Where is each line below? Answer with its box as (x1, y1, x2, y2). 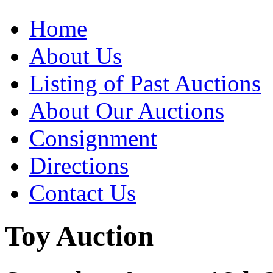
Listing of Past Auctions (29, 70, 261, 96)
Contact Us (29, 180, 136, 206)
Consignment (29, 125, 157, 151)
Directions (29, 152, 129, 179)
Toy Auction (5, 220, 154, 252)
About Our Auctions (29, 97, 224, 124)
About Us (29, 43, 122, 69)
